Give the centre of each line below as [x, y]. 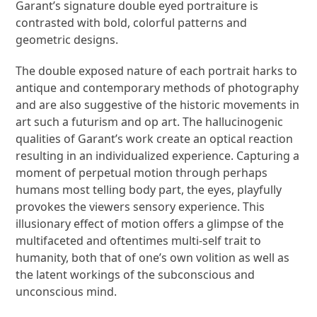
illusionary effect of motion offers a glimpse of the [150, 223]
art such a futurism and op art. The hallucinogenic [150, 121]
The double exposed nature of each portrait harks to [157, 70]
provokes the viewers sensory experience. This [140, 206]
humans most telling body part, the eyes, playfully [149, 189]
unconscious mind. [67, 291]
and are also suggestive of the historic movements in [158, 104]
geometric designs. [67, 39]
